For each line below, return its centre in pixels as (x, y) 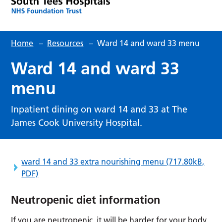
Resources (65, 43)
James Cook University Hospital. (77, 122)
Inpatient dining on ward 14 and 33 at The (99, 109)
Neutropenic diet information (86, 199)
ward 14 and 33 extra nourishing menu (94, 161)
